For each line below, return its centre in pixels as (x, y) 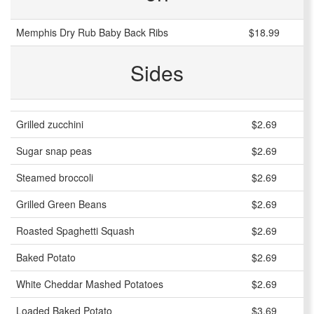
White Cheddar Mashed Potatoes (90, 284)
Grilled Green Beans (61, 204)
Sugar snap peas (54, 151)
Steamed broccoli (55, 178)
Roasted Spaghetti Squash (75, 231)
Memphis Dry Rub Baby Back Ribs (92, 33)
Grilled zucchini (50, 124)
